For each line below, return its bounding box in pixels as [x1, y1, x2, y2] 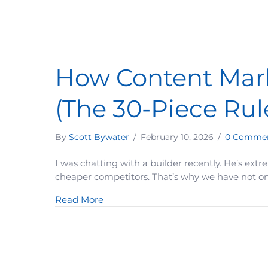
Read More [55, 194, 103, 205]
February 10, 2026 [141, 132, 216, 142]
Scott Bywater [69, 132, 129, 142]
